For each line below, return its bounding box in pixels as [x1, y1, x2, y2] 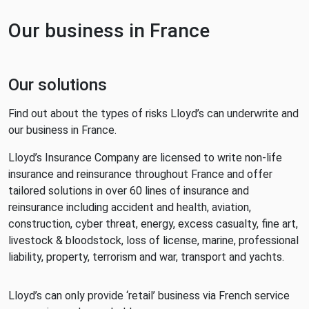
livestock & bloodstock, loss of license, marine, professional [8, 234, 299, 247]
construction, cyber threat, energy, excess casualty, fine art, [8, 217, 298, 230]
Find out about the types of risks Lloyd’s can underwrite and [8, 107, 299, 120]
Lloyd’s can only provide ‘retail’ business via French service [8, 289, 290, 302]
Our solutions [8, 75, 107, 94]
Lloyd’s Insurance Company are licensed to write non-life [8, 151, 282, 164]
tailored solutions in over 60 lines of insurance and [8, 184, 249, 197]
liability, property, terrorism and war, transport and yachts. [8, 250, 284, 263]
